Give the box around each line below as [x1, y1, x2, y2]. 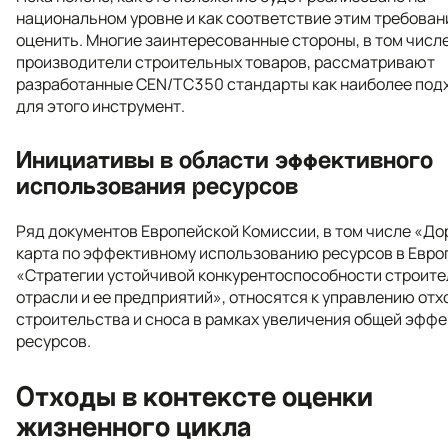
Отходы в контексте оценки [16, 381, 373, 412]
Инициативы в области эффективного [16, 146, 433, 173]
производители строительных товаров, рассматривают [16, 50, 435, 73]
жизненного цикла [16, 411, 251, 442]
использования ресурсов [16, 172, 298, 199]
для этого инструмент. [16, 94, 185, 117]
